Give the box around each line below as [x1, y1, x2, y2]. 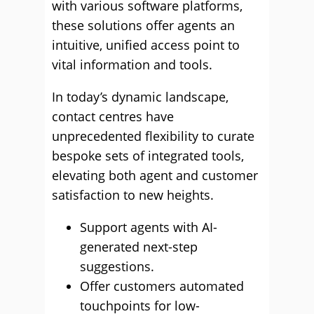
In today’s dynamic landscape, [52, 88, 228, 105]
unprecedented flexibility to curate [52, 128, 254, 144]
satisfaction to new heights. [52, 186, 214, 203]
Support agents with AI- [80, 219, 217, 235]
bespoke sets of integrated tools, [52, 147, 244, 164]
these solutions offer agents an [52, 17, 235, 34]
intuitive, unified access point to [52, 36, 240, 53]
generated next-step [80, 238, 198, 255]
